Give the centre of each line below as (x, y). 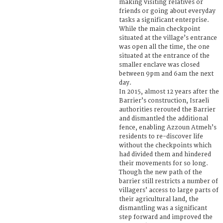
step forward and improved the (166, 217)
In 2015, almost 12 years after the (169, 92)
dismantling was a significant (163, 208)
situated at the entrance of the (164, 56)
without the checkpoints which (165, 145)
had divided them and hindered (165, 154)
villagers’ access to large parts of (169, 190)
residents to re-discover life (161, 136)
